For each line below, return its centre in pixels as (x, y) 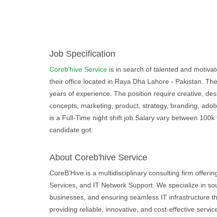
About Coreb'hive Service (98, 157)
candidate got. (71, 130)
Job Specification (82, 54)
